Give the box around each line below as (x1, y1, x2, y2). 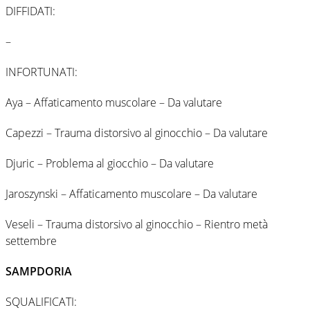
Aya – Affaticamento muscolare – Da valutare (6, 94, 222, 110)
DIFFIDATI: (6, 3, 55, 19)
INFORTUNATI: (6, 64, 77, 80)
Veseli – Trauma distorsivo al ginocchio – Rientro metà (6, 216, 268, 232)
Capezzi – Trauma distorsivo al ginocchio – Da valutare (6, 125, 268, 140)
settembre (6, 232, 57, 248)
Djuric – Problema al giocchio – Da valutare (6, 155, 214, 171)
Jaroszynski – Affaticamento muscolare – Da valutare (6, 185, 257, 201)
